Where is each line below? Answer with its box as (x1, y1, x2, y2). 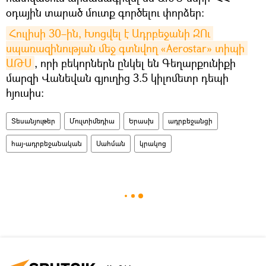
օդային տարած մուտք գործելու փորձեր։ (6, 5, 204, 20)
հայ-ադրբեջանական (11, 138, 82, 148)
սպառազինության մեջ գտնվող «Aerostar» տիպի (6, 41, 245, 55)
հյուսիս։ (6, 85, 44, 100)
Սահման (96, 138, 125, 148)
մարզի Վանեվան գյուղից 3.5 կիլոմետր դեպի (6, 71, 229, 85)
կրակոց (140, 138, 166, 148)
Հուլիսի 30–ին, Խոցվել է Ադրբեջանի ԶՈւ (9, 26, 210, 40)
